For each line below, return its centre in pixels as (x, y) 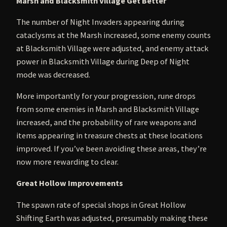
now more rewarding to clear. (67, 162)
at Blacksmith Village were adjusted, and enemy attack (112, 48)
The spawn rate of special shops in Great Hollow (101, 204)
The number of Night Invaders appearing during (100, 22)
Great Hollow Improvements (70, 183)
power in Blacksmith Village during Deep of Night (103, 61)
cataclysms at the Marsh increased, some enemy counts (113, 35)
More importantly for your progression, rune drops (106, 96)
